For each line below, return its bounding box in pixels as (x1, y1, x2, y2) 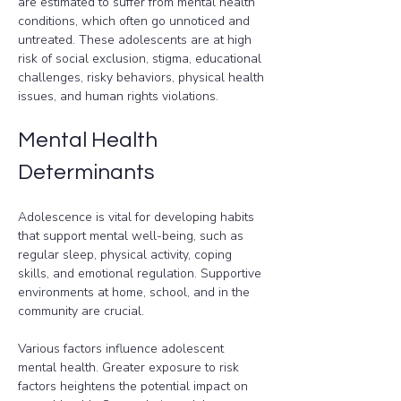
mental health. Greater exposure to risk (18, 359, 243, 376)
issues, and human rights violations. (18, 88, 218, 105)
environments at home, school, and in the (18, 284, 253, 301)
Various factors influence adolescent (18, 340, 227, 357)
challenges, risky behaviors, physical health (18, 69, 268, 86)
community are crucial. (18, 303, 144, 320)
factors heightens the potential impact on (18, 378, 252, 395)
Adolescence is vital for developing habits (18, 209, 258, 226)
